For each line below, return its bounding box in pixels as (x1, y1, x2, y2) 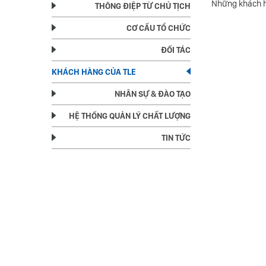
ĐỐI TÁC (161, 45, 191, 55)
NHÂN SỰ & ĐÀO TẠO (115, 88, 191, 99)
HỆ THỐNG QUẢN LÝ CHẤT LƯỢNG (69, 110, 191, 121)
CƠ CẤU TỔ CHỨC (126, 23, 191, 33)
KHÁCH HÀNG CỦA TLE (52, 66, 136, 77)
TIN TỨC (161, 132, 191, 142)
